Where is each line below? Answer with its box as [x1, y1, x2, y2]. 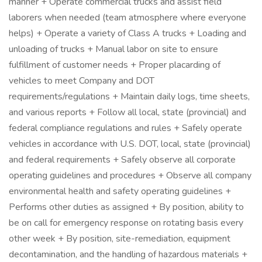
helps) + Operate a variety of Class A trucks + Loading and [9, 27, 246, 40]
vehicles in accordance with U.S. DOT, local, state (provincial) [9, 137, 251, 150]
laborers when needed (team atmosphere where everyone [9, 11, 246, 24]
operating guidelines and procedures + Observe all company [9, 169, 251, 182]
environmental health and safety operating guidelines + [9, 185, 231, 198]
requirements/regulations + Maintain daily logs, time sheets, [9, 90, 250, 103]
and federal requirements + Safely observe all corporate [9, 153, 236, 166]
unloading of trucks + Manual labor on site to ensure [9, 43, 218, 56]
